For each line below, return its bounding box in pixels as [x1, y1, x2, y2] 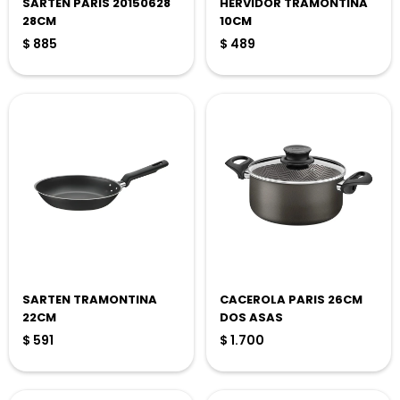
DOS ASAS [220, 309, 283, 326]
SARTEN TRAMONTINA [22, 291, 157, 308]
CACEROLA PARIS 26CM [220, 291, 362, 308]
